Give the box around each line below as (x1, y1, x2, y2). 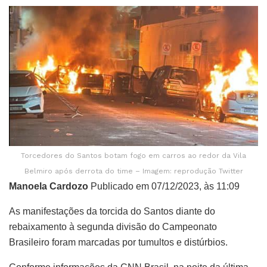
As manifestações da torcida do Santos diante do (9, 206, 215, 216)
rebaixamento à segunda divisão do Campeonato (9, 221, 217, 232)
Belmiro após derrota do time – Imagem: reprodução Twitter (24, 166, 243, 175)
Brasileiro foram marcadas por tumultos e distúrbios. (9, 237, 228, 247)
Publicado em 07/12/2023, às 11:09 (88, 181, 240, 191)
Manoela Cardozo (9, 181, 88, 191)
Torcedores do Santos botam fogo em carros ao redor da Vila (21, 151, 246, 160)
